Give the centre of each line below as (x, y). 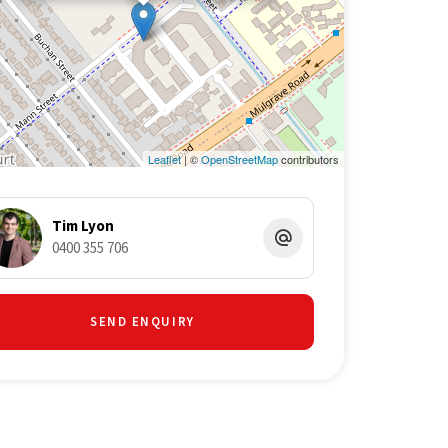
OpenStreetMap (239, 158)
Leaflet (164, 158)
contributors (308, 158)
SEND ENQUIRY (142, 321)
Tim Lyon (82, 226)
